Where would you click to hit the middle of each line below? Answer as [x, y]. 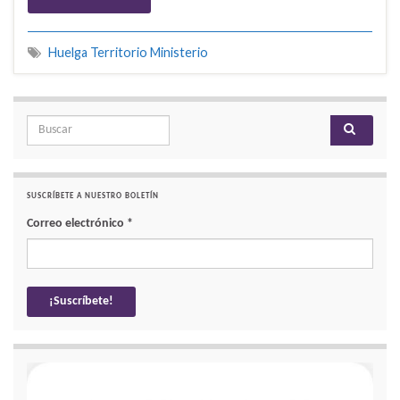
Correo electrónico [77, 224]
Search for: [50, 125]
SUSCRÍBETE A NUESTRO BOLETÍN [93, 196]
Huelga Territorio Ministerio [128, 53]
